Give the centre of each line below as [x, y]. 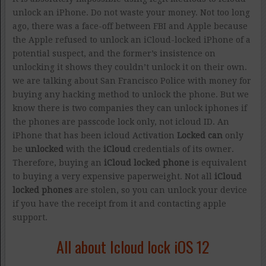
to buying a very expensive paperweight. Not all [113, 176]
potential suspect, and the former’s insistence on [114, 53]
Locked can [199, 135]
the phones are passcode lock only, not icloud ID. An [121, 121]
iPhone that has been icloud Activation [94, 135]
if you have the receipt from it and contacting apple [119, 203]
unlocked [44, 149]
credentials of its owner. [183, 149]
